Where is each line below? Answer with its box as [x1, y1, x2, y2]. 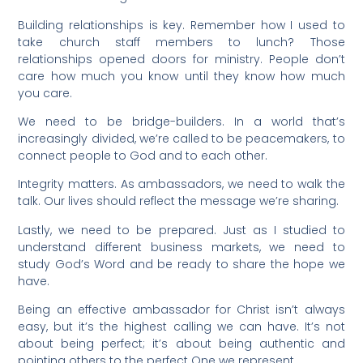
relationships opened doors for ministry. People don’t [18, 50, 345, 67]
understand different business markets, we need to [18, 238, 345, 255]
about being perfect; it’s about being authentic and [18, 335, 345, 352]
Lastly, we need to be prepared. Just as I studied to [18, 221, 345, 238]
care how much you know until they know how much [18, 67, 345, 84]
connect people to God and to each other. [18, 147, 268, 164]
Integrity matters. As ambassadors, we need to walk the [18, 176, 345, 193]
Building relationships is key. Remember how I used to [18, 16, 345, 33]
